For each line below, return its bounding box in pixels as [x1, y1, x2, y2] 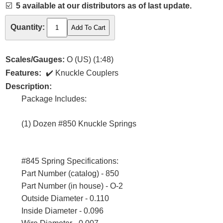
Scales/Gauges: [5, 55, 65, 64]
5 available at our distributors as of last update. [16, 1, 192, 10]
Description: [5, 82, 52, 91]
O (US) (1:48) [65, 55, 113, 64]
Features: [5, 69, 41, 78]
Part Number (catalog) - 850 [21, 169, 119, 178]
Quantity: [10, 23, 45, 32]
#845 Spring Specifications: [21, 157, 118, 166]
